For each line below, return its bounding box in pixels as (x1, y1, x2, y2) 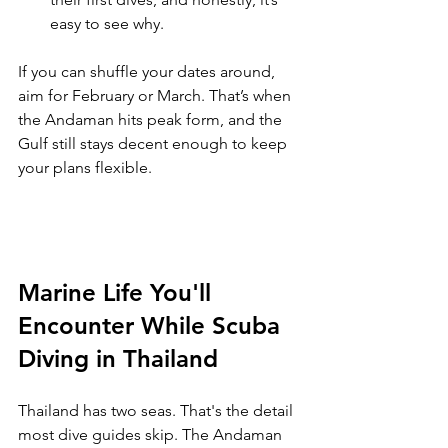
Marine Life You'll (18, 278, 218, 308)
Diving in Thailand (18, 344, 218, 374)
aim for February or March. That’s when (18, 86, 295, 106)
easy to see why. (50, 14, 164, 34)
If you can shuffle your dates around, (18, 62, 279, 82)
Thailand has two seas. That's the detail (18, 401, 297, 421)
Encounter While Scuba (18, 311, 287, 341)
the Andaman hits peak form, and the (18, 110, 286, 130)
